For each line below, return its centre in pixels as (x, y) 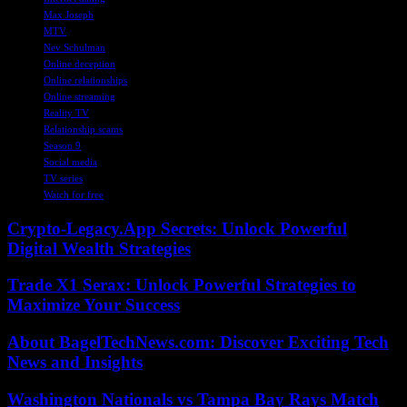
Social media (70, 161)
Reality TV (66, 112)
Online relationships (85, 79)
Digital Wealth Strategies (99, 248)
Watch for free (74, 194)
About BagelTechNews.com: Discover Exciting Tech (198, 342)
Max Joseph (69, 14)
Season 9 (62, 145)
